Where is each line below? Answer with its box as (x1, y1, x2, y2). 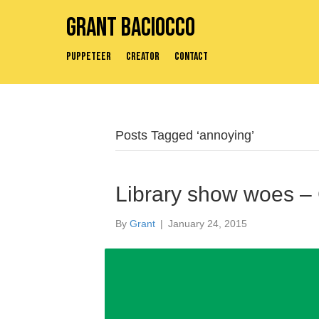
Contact (174, 50, 208, 63)
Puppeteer (66, 50, 111, 63)
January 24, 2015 (168, 218, 247, 229)
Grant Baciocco (66, 13, 195, 43)
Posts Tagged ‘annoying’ (115, 128, 254, 142)
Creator (126, 50, 159, 63)
